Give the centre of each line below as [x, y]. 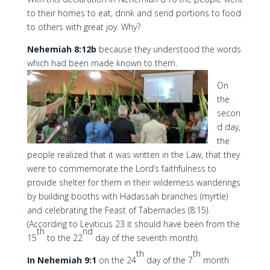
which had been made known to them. [102, 63]
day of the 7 [168, 260]
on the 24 [116, 260]
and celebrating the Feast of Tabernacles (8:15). [118, 210]
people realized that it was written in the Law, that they [133, 155]
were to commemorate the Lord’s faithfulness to [121, 168]
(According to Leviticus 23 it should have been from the [133, 224]
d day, [228, 127]
